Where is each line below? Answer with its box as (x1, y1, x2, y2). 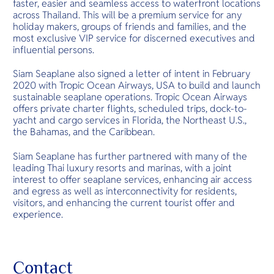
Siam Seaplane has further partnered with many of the (13, 149, 248, 163)
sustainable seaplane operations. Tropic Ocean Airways (13, 91, 248, 104)
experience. (13, 207, 64, 221)
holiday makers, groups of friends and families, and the (13, 20, 247, 33)
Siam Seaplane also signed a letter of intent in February (13, 67, 251, 81)
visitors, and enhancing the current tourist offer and (13, 196, 235, 209)
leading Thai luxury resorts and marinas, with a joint (13, 161, 232, 174)
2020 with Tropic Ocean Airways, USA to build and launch (13, 79, 261, 92)
